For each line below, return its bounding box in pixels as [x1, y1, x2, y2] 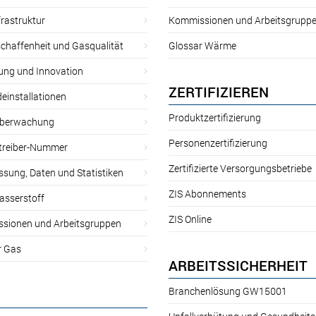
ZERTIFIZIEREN [169, 82, 269, 101]
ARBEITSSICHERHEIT [169, 255, 308, 274]
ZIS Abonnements [169, 186, 246, 200]
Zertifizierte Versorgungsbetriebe [169, 161, 312, 175]
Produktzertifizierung [169, 110, 261, 124]
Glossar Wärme [169, 38, 236, 52]
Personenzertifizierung [169, 135, 267, 150]
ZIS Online [169, 212, 212, 226]
